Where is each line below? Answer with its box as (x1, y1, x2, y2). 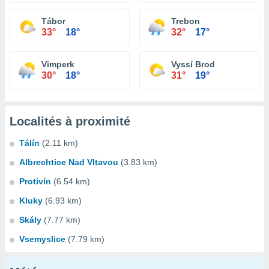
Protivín (19, 177, 51, 186)
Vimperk (41, 59, 74, 69)
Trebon (171, 16, 200, 26)
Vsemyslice (19, 234, 65, 244)
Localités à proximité (10, 115, 130, 128)
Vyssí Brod (171, 59, 215, 69)
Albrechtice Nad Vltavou (19, 157, 118, 167)
